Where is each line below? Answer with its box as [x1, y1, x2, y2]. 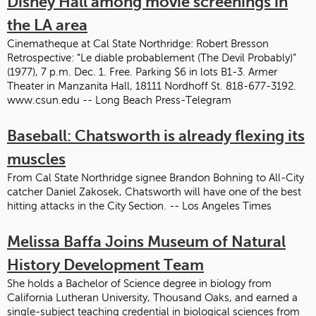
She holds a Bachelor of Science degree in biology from [7, 277, 272, 289]
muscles [7, 150, 66, 168]
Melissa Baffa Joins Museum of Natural [7, 232, 286, 250]
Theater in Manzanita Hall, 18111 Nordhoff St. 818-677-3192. [7, 80, 296, 92]
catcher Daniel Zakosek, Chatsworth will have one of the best [7, 186, 301, 197]
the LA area [7, 16, 87, 34]
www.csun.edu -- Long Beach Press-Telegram [7, 94, 231, 106]
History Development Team [7, 255, 204, 274]
